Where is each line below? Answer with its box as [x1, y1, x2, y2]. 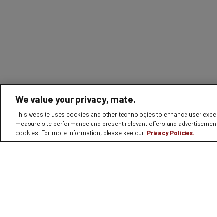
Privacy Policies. [147, 129, 195, 137]
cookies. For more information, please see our [15, 129, 144, 137]
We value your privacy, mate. [15, 93, 136, 105]
